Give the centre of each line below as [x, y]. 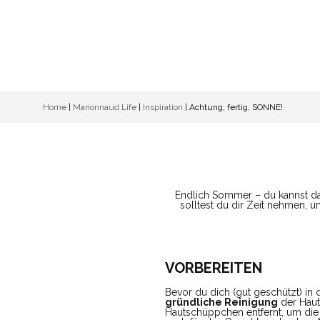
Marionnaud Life [105, 107]
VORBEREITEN [214, 267]
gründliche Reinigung [221, 302]
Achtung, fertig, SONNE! [236, 107]
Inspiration [163, 107]
